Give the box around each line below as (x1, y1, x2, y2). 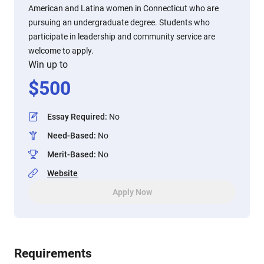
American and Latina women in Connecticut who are (28, 4, 219, 13)
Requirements (14, 246, 92, 260)
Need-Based (47, 131, 94, 140)
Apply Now (112, 187, 152, 197)
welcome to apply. (28, 46, 94, 55)
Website (47, 169, 78, 178)
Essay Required (47, 112, 105, 121)
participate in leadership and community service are (28, 32, 215, 41)
